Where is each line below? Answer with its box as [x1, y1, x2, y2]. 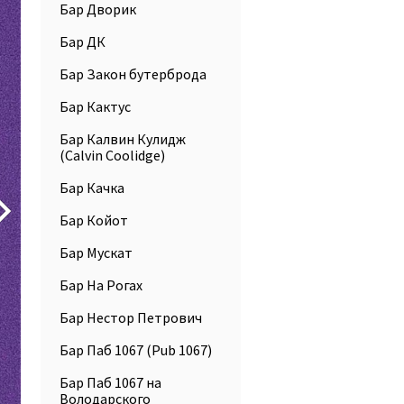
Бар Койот [60, 211, 128, 229]
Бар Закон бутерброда [60, 65, 207, 83]
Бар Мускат [60, 243, 133, 262]
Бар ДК [60, 32, 106, 50]
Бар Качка [60, 179, 124, 197]
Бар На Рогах [60, 276, 142, 294]
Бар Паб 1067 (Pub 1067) [60, 341, 212, 359]
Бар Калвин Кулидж [60, 130, 186, 148]
